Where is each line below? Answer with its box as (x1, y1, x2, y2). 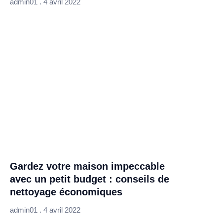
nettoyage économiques (10, 186, 122, 197)
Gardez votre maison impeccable (10, 160, 165, 172)
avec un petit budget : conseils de (10, 173, 169, 184)
